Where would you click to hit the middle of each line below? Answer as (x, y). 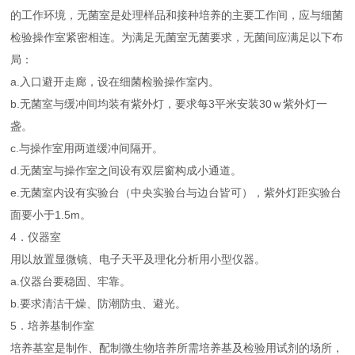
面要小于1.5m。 (51, 215)
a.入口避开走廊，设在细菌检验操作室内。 (115, 82)
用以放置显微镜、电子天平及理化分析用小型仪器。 (138, 260)
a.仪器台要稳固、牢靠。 (71, 282)
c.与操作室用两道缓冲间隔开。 (87, 149)
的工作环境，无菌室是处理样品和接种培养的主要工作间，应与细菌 (177, 15)
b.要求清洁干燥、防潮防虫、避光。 (99, 304)
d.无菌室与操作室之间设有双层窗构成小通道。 (126, 171)
